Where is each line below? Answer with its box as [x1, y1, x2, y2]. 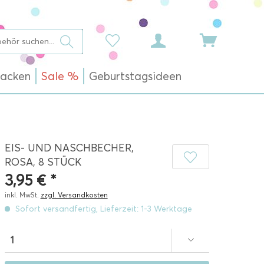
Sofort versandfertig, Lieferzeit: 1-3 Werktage [12, 204, 192, 214]
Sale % [41, 70, 78, 83]
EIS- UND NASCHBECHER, [4, 141, 134, 154]
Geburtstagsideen [89, 70, 181, 83]
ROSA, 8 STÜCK [4, 156, 81, 169]
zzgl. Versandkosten [40, 190, 108, 199]
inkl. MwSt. [4, 190, 41, 199]
